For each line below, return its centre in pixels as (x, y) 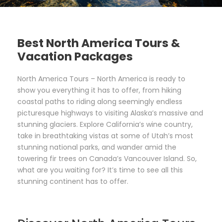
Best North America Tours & (99, 43)
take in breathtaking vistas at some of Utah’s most (105, 136)
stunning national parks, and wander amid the (97, 147)
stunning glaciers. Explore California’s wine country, (105, 124)
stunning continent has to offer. (73, 181)
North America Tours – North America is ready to (101, 79)
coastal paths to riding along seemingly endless (100, 101)
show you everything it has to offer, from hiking (99, 90)
